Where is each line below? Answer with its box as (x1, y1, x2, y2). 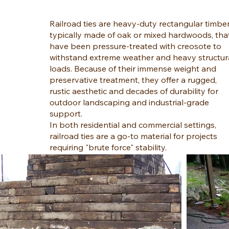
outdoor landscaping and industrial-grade (50, 97, 210, 107)
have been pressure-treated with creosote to (50, 40, 222, 51)
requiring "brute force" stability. (50, 142, 167, 152)
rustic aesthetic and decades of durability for (50, 85, 219, 96)
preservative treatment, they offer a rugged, (50, 74, 217, 85)
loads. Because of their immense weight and (50, 63, 217, 74)
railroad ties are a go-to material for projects (50, 130, 218, 141)
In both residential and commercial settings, (50, 119, 217, 130)
